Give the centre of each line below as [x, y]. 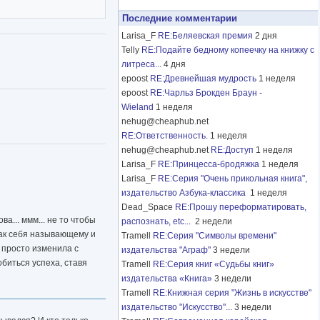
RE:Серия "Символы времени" [215, 236]
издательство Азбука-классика [185, 193]
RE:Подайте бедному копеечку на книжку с [228, 50]
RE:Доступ [232, 150]
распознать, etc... [157, 222]
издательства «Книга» [167, 279]
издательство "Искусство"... [177, 307]
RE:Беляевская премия [205, 36]
